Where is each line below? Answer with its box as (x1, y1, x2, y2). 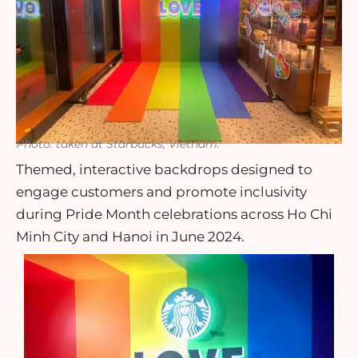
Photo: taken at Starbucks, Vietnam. (16, 136, 220, 151)
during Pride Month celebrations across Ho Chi (16, 205, 332, 222)
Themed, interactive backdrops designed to (16, 161, 312, 177)
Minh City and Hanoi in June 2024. (16, 228, 251, 245)
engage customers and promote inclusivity (16, 183, 307, 200)
